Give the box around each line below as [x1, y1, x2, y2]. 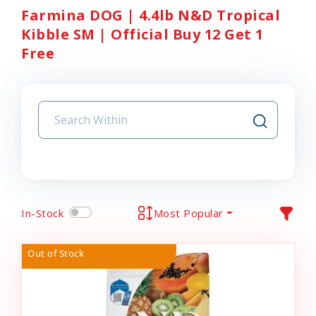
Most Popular [153, 205, 224, 220]
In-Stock [21, 205, 63, 220]
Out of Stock [28, 247, 84, 260]
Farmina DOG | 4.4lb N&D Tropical [21, 6, 280, 25]
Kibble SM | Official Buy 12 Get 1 [21, 25, 264, 44]
